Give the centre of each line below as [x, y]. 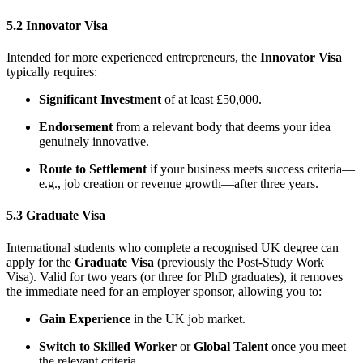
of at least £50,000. [211, 100]
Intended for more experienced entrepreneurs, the [133, 58]
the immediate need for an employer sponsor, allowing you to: [164, 291]
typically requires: [52, 72]
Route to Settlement [93, 169]
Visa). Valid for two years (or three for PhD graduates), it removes [175, 276]
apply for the [41, 262]
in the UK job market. [188, 318]
